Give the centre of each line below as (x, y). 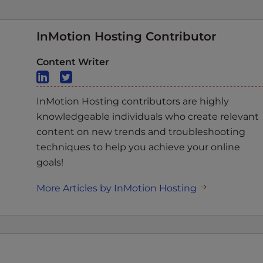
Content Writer (73, 62)
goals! (50, 163)
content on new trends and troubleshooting (141, 132)
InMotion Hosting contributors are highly (133, 102)
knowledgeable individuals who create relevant (148, 117)
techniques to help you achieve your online (138, 147)
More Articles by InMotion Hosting (118, 188)
